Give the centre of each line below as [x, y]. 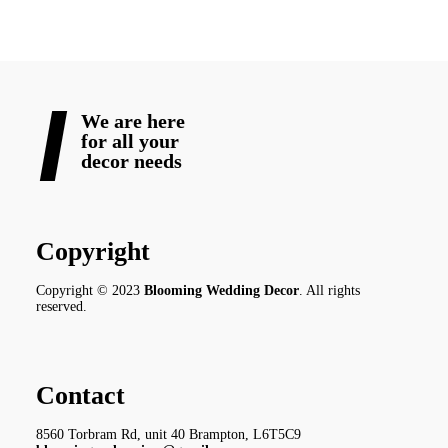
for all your [130, 141]
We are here [133, 121]
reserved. [61, 307]
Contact [80, 396]
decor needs [131, 161]
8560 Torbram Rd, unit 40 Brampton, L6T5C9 [168, 435]
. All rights [329, 291]
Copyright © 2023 [90, 291]
